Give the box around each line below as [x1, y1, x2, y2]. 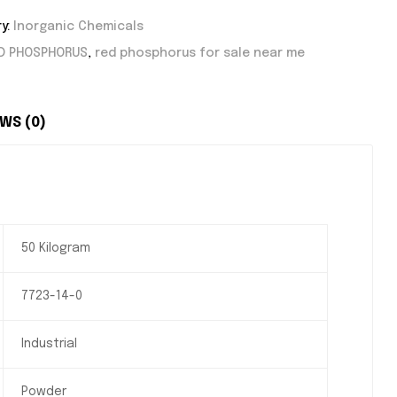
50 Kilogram [20, 241, 90, 254]
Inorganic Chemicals [13, 20, 144, 34]
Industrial [20, 337, 77, 350]
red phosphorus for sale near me [95, 47, 305, 60]
